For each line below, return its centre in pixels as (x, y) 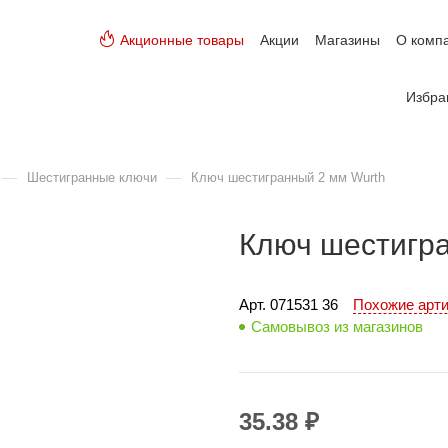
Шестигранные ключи (92, 177)
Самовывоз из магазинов (337, 326)
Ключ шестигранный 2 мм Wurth (288, 177)
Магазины (347, 40)
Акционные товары (182, 40)
